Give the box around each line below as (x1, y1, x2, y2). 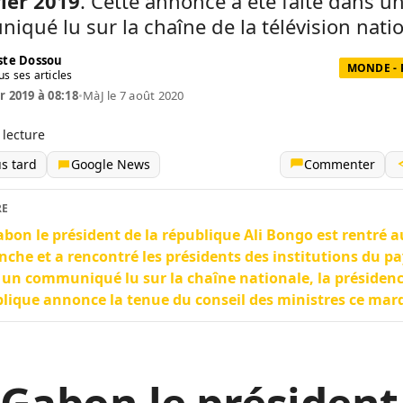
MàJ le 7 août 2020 (83, 87, 184, 103)
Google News (71, 156, 150, 173)
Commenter (304, 156, 375, 173)
